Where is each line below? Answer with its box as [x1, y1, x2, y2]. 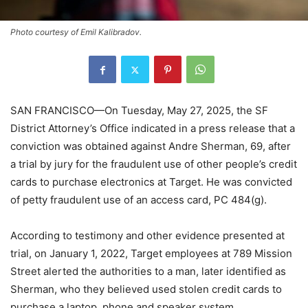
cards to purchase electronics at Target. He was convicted [10, 175, 292, 189]
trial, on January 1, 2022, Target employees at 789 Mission [10, 247, 292, 261]
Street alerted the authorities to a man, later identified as [10, 265, 286, 278]
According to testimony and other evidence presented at [10, 229, 285, 243]
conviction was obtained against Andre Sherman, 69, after [10, 140, 291, 153]
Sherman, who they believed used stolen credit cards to [10, 283, 282, 296]
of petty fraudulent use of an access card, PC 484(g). [10, 193, 267, 207]
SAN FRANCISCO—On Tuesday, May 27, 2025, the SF [10, 104, 268, 118]
